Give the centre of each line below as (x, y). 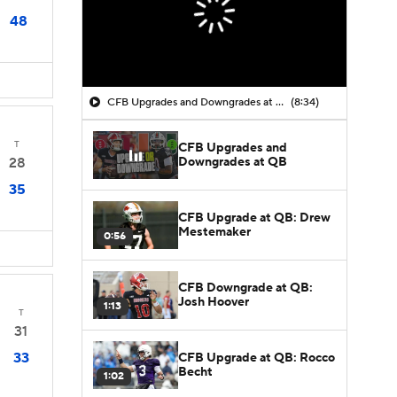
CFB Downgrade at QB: (245, 288)
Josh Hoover (214, 302)
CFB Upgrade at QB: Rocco (257, 358)
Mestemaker (214, 232)
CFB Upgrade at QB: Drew (254, 218)
